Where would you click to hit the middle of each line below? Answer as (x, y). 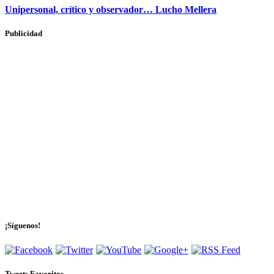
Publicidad (24, 33)
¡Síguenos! (23, 226)
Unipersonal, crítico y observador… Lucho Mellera (111, 9)
